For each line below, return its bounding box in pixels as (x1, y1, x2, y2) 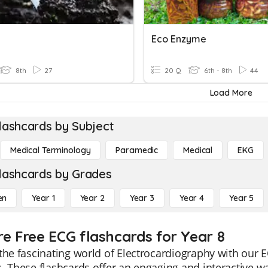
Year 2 (80, 193, 105, 203)
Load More (209, 87, 252, 98)
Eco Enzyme (151, 33, 206, 45)
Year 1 (32, 193, 55, 203)
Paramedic (115, 145, 159, 156)
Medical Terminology (10, 145, 91, 156)
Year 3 (129, 193, 154, 203)
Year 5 (229, 193, 254, 203)
